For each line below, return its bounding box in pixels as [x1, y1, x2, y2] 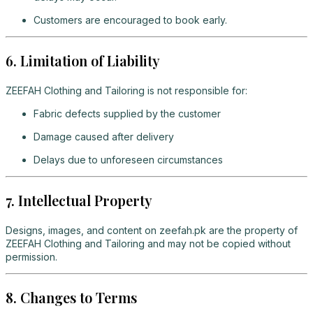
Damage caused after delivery [34, 130, 174, 143]
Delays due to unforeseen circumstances [34, 153, 223, 166]
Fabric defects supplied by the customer [34, 107, 221, 119]
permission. [6, 250, 57, 263]
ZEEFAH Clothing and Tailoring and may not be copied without [6, 237, 291, 249]
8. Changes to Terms [6, 287, 137, 307]
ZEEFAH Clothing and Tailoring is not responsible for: [6, 84, 247, 96]
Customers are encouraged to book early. [34, 13, 227, 26]
